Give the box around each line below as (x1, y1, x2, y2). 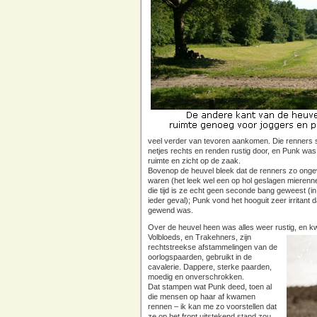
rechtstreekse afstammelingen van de (148, 243, 277, 251)
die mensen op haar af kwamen (148, 292, 255, 301)
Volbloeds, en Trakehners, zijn (148, 233, 251, 241)
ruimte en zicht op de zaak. (148, 156, 241, 165)
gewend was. (148, 206, 193, 214)
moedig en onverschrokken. (148, 272, 244, 281)
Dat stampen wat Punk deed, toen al (148, 282, 272, 291)
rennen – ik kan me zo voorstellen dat (148, 302, 277, 311)
